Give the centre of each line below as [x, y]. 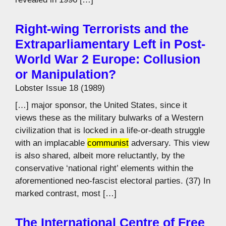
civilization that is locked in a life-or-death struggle [110, 130]
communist [108, 143]
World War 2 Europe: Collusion [108, 59]
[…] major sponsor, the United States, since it [101, 105]
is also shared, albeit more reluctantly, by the [100, 155]
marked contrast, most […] [66, 193]
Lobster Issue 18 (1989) [60, 88]
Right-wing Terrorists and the [102, 29]
